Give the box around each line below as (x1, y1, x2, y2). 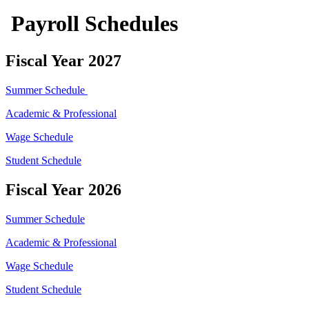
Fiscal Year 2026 (6, 180, 121, 199)
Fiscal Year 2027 (6, 51, 121, 70)
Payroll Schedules (6, 11, 178, 37)
